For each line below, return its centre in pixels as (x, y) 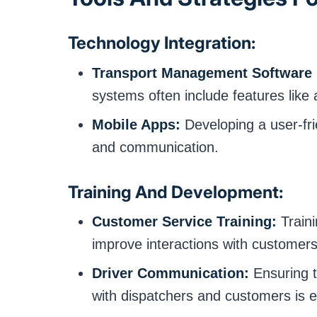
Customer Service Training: (184, 222)
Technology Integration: (162, 43)
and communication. (155, 147)
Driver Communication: (171, 273)
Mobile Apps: (136, 124)
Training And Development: (175, 192)
